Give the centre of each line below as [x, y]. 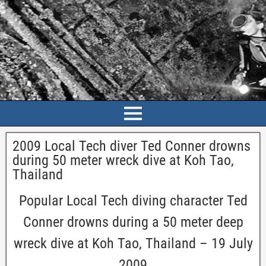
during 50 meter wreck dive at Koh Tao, [123, 160]
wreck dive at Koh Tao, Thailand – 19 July [133, 243]
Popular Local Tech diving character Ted [133, 201]
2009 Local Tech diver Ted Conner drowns [132, 146]
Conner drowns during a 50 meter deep [133, 222]
